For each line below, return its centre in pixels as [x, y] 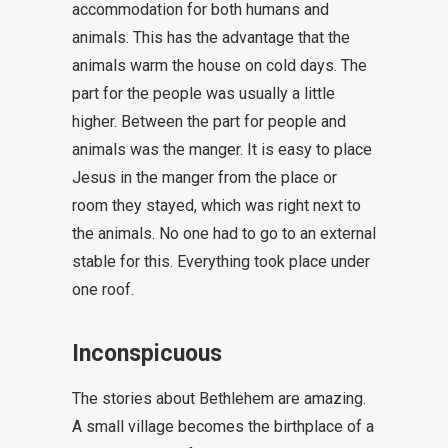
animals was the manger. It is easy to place [222, 149]
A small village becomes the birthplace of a [223, 426]
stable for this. [124, 261]
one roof [101, 289]
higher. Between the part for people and [209, 121]
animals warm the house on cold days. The [219, 65]
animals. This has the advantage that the [211, 37]
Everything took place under [273, 261]
